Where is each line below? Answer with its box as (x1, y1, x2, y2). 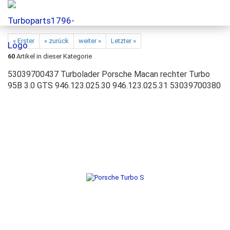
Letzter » (111, 37, 136, 45)
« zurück (44, 37, 69, 45)
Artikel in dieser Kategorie (15, 52, 92, 60)
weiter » (79, 37, 101, 45)
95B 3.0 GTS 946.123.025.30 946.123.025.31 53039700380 (8, 81, 221, 90)
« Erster (13, 37, 34, 45)
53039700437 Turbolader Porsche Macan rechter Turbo (8, 69, 210, 79)
